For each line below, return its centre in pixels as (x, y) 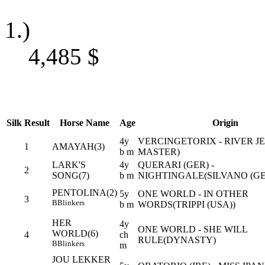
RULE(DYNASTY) (177, 240)
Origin (225, 122)
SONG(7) (71, 175)
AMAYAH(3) (78, 146)
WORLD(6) (75, 233)
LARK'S (69, 164)
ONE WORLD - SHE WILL (193, 229)
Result (37, 122)
